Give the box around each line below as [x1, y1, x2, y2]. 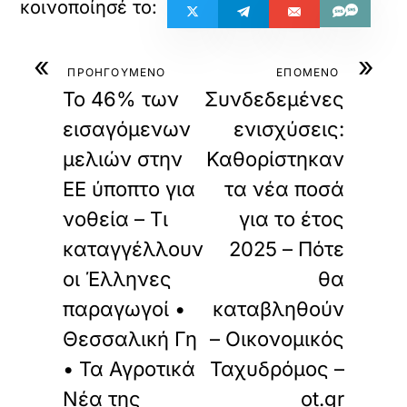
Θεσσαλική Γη [63, 327, 198, 351]
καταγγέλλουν [63, 237, 204, 261]
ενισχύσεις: [233, 117, 344, 141]
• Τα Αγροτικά [63, 357, 196, 381]
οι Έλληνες [63, 267, 173, 291]
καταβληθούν [212, 297, 344, 321]
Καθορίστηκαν [205, 147, 344, 171]
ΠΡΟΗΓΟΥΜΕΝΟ [67, 65, 166, 79]
